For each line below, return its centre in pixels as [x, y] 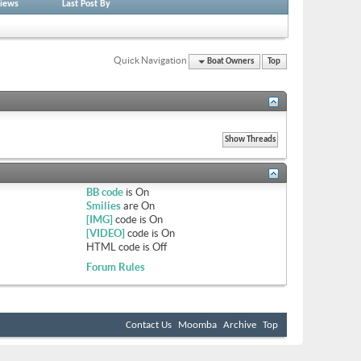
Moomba [197, 325]
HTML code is [119, 247]
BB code [104, 192]
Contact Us [149, 325]
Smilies [103, 205]
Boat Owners [231, 61]
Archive [240, 325]
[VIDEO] [105, 233]
